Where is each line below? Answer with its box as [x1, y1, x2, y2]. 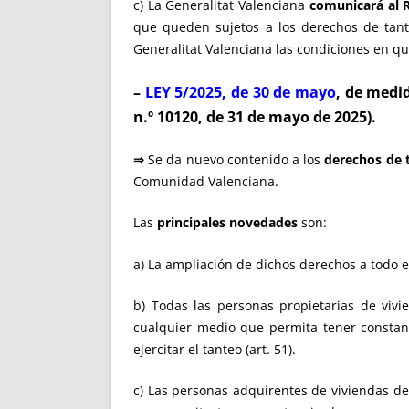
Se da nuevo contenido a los [144, 150, 325, 168]
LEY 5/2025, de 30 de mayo [144, 81, 337, 102]
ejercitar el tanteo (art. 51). [133, 340, 296, 358]
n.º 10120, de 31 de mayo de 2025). [133, 106, 376, 127]
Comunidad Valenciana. [133, 172, 278, 190]
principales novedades [157, 214, 298, 232]
